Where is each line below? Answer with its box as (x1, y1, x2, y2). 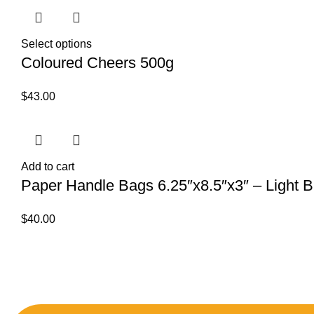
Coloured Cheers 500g (21, 53, 174, 71)
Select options (21, 37, 92, 50)
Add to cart (21, 160, 74, 172)
